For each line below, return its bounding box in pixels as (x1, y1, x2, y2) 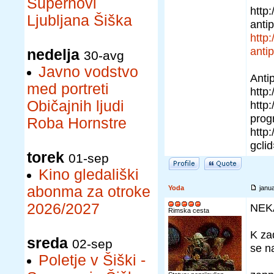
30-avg (84, 48, 124, 62)
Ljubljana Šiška (27, 12, 132, 29)
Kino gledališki (39, 166, 139, 183)
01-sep (68, 151, 109, 165)
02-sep (72, 237, 113, 251)
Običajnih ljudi (27, 98, 124, 114)
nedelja (27, 46, 80, 63)
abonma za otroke (27, 183, 150, 200)
